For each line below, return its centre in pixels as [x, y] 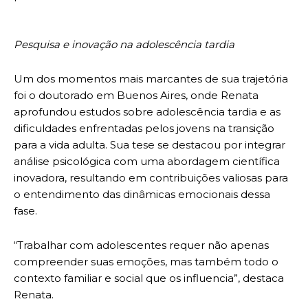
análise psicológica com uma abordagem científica [147, 162]
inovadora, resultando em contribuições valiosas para [151, 178]
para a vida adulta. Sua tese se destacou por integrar [150, 145]
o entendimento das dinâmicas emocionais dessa [142, 195]
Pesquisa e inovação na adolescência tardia [124, 45]
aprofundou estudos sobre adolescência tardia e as [147, 112]
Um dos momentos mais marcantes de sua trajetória [151, 79]
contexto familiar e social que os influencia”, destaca [149, 278]
